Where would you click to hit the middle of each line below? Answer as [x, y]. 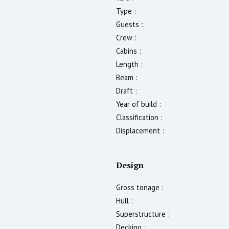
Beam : [127, 77]
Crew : [126, 37]
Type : [126, 11]
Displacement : [140, 130]
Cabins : [129, 51]
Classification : [139, 117]
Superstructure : [143, 214]
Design [130, 165]
